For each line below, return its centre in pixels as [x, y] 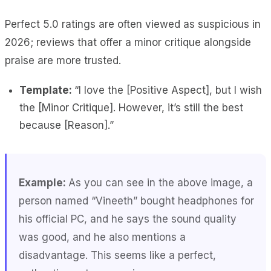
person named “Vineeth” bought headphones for [136, 201]
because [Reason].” [67, 125]
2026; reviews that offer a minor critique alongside [128, 42]
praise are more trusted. [64, 60]
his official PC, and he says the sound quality [128, 219]
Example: [44, 182]
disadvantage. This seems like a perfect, [117, 255]
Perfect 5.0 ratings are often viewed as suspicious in [133, 24]
